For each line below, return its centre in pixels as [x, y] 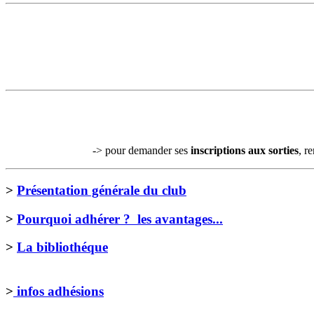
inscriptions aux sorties [245, 151]
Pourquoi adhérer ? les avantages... [120, 219]
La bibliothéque [62, 247]
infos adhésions [59, 292]
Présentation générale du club [102, 190]
